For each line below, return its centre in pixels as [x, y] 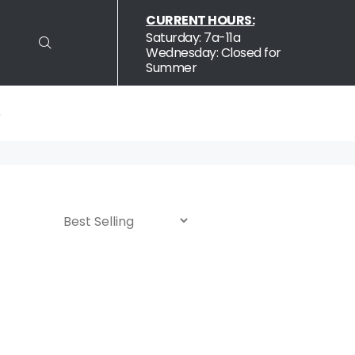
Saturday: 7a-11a [193, 37]
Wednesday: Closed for [214, 52]
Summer [171, 67]
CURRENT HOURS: [200, 20]
